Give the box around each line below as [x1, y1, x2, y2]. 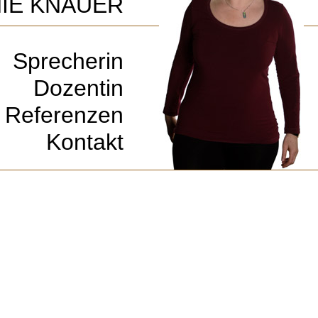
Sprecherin [13, 48, 124, 74]
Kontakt [46, 129, 124, 155]
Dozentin [33, 75, 124, 101]
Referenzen [5, 102, 124, 128]
